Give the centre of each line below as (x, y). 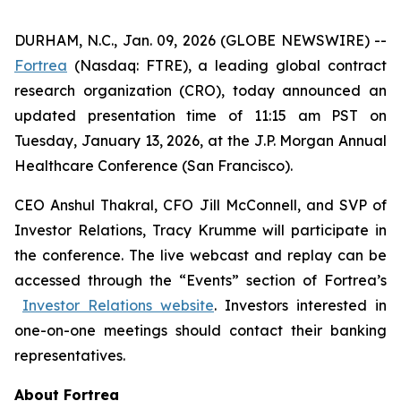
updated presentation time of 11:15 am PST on (200, 115)
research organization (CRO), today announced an (200, 90)
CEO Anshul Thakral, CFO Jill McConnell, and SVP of (200, 205)
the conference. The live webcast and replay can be (200, 255)
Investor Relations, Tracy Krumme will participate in (200, 230)
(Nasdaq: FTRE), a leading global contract (227, 65)
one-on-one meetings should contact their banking (200, 330)
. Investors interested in (300, 305)
